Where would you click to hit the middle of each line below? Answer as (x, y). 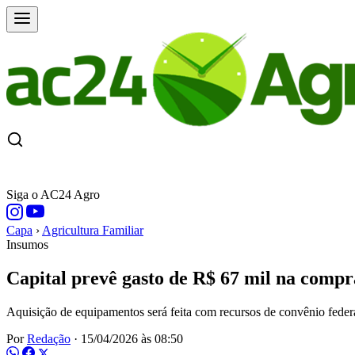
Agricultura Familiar (93, 230)
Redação (49, 338)
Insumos (27, 244)
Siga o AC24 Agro (53, 195)
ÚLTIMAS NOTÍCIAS (222, 169)
